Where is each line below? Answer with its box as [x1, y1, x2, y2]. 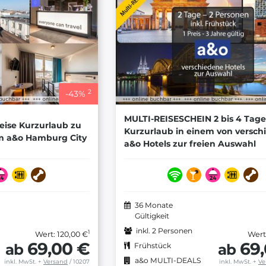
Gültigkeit [134, 211, 169, 221]
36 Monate [134, 201, 173, 210]
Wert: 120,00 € [34, 230, 88, 239]
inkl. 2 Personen [135, 226, 192, 236]
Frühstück [134, 241, 171, 251]
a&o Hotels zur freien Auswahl [123, 138, 256, 150]
